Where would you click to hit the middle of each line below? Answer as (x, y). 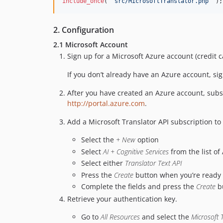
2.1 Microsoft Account (91, 45)
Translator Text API (153, 163)
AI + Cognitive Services (136, 151)
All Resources (120, 217)
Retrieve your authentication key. (122, 199)
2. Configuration (84, 30)
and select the (166, 217)
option (147, 140)
